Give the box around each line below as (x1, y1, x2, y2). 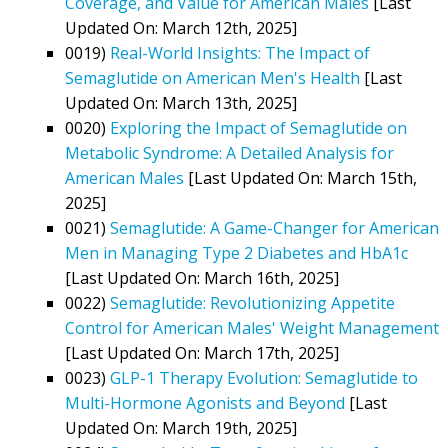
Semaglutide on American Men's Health (65, 66, 360, 89)
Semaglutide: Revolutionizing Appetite (110, 291, 395, 314)
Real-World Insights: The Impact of (110, 41, 370, 64)
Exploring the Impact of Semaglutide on (110, 116, 407, 139)
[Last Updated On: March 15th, (184, 166, 417, 189)
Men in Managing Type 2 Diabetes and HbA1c (65, 241, 408, 264)
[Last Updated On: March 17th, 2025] (65, 341, 339, 364)
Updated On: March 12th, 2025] (65, 16, 297, 39)
